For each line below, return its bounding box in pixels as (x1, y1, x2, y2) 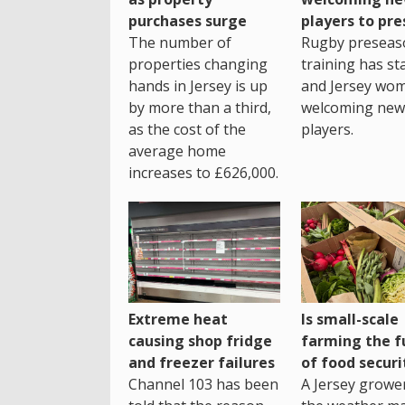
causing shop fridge (128, 331, 272, 351)
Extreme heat (128, 309, 228, 329)
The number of (128, 32, 231, 52)
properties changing (128, 53, 268, 74)
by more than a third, (128, 97, 271, 118)
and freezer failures (128, 353, 275, 372)
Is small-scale (300, 309, 399, 329)
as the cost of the (128, 118, 246, 139)
